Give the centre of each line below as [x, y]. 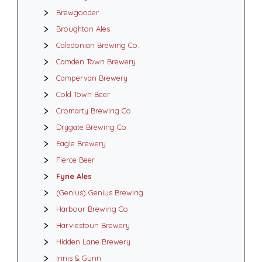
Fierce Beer [75, 160]
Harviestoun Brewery [93, 225]
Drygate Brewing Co [91, 127]
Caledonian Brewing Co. [98, 45]
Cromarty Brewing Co [94, 111]
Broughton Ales [83, 29]
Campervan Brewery [92, 78]
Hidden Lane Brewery [93, 242]
